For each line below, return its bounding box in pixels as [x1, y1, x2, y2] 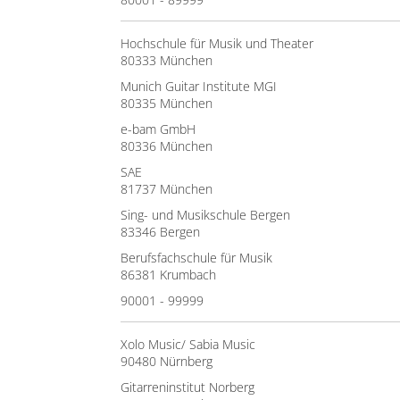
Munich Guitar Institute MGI [121, 78, 277, 95]
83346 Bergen [121, 223, 200, 240]
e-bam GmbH [121, 121, 196, 137]
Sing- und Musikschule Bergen [121, 206, 290, 223]
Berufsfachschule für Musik [121, 249, 272, 266]
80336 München [121, 137, 212, 154]
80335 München [121, 95, 212, 112]
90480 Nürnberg [121, 353, 212, 370]
